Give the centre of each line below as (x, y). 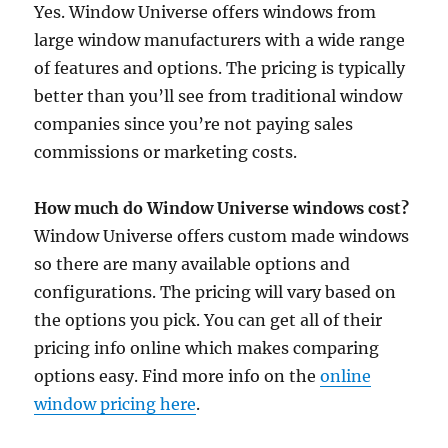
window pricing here (115, 404)
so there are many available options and (192, 264)
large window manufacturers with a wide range (220, 40)
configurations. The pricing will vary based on (215, 292)
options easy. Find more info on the (177, 376)
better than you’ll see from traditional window (218, 96)
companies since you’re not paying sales (194, 124)
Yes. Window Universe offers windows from (205, 12)
